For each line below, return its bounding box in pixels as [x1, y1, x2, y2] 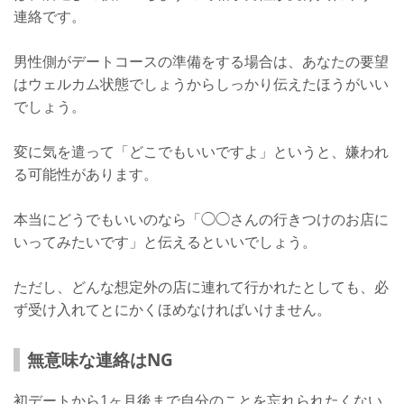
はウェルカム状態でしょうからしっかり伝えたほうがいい [14, 74, 389, 95]
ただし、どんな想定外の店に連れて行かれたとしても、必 [14, 277, 389, 298]
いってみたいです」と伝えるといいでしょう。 [14, 232, 317, 252]
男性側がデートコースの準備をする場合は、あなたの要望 [14, 51, 389, 72]
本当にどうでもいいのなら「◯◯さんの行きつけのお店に [14, 209, 389, 230]
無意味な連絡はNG [27, 347, 173, 372]
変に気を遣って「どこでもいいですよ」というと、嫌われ [14, 142, 389, 162]
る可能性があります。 [14, 164, 158, 185]
